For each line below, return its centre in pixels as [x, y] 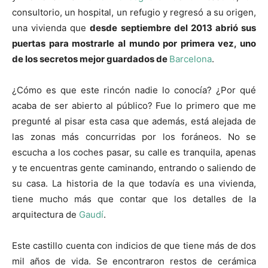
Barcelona [191, 59]
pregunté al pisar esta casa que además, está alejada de [134, 121]
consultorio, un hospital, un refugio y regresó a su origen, [134, 13]
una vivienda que [51, 28]
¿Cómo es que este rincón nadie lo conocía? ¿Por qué [134, 90]
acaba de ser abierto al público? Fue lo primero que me [134, 106]
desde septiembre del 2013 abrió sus [173, 28]
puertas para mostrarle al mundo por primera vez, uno [134, 44]
